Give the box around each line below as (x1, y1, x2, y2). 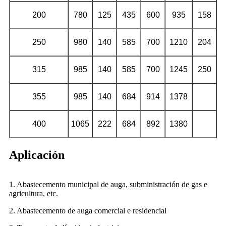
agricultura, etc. (9, 189, 58, 198)
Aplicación (9, 148, 65, 162)
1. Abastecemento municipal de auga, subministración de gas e (9, 180, 207, 189)
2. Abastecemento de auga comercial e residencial (9, 206, 166, 215)
